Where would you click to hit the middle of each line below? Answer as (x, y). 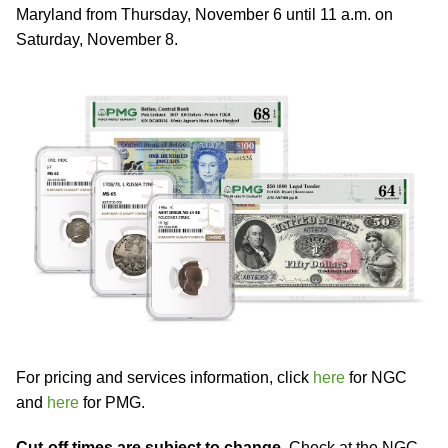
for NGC (376, 377)
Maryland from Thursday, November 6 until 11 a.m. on (204, 14)
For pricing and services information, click (164, 377)
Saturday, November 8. (97, 39)
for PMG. (112, 402)
